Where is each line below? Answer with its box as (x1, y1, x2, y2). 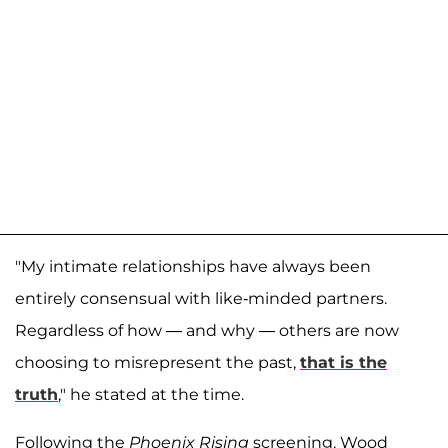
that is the (300, 353, 387, 373)
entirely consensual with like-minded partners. (15, 289, 387, 309)
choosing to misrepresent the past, (15, 353, 300, 373)
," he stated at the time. (58, 385, 244, 405)
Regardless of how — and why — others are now (15, 321, 399, 341)
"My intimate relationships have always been (15, 257, 371, 277)
